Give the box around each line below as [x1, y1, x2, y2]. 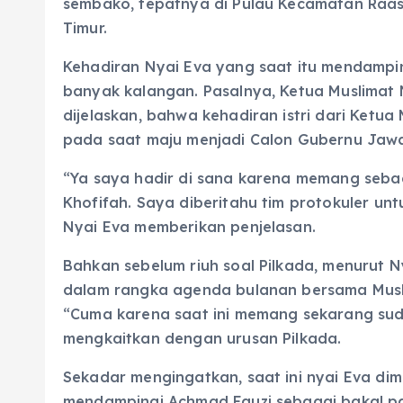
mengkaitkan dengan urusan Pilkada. [63, 329, 342, 347]
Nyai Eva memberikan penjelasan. [63, 218, 316, 236]
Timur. [63, 19, 107, 37]
